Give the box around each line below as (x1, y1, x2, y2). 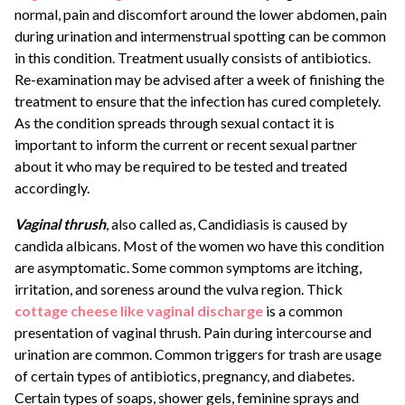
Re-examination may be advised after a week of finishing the (14, 71, 384, 89)
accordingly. (14, 179, 89, 197)
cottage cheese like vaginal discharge (14, 302, 263, 320)
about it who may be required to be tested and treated (14, 157, 347, 175)
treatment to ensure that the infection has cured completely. (14, 92, 381, 110)
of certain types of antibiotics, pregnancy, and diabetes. (14, 367, 354, 385)
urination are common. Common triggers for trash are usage (14, 345, 381, 363)
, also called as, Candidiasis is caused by (106, 215, 347, 233)
